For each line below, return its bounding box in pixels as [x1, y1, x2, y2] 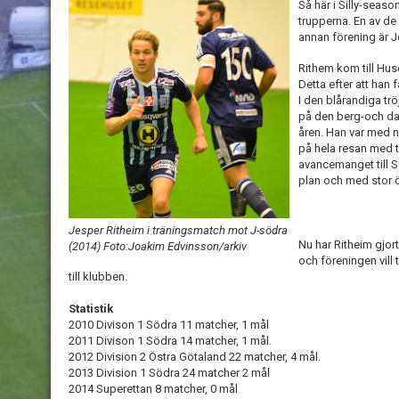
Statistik [69, 302, 113, 315]
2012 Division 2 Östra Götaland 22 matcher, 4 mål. [69, 350, 321, 363]
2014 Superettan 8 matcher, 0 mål [69, 382, 238, 395]
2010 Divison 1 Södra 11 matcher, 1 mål [69, 318, 269, 331]
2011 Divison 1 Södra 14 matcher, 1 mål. [69, 334, 272, 347]
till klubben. [69, 270, 127, 283]
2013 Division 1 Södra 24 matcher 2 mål [69, 366, 270, 379]
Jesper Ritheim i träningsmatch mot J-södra [69, 223, 288, 237]
